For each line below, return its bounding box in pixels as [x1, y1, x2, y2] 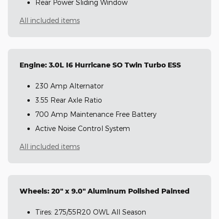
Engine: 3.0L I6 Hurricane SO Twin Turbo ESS [20, 60, 181, 69]
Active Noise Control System [35, 124, 130, 132]
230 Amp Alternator [35, 81, 104, 90]
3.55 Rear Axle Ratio [35, 95, 102, 104]
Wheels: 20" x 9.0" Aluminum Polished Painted [20, 186, 190, 195]
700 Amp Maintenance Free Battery [35, 109, 156, 118]
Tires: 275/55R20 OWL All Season [35, 207, 146, 216]
